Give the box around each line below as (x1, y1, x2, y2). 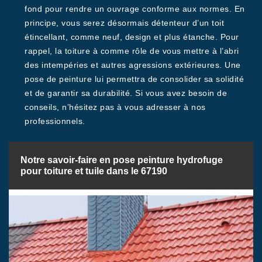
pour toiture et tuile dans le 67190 (20, 166, 167, 176)
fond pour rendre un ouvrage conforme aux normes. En (25, 4, 245, 13)
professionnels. (25, 116, 85, 126)
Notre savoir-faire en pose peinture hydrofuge (20, 155, 223, 165)
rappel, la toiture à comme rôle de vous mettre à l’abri (25, 46, 239, 56)
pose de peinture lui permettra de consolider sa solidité (25, 74, 244, 84)
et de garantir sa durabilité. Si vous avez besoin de (25, 88, 227, 98)
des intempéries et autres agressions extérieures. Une (25, 60, 241, 70)
